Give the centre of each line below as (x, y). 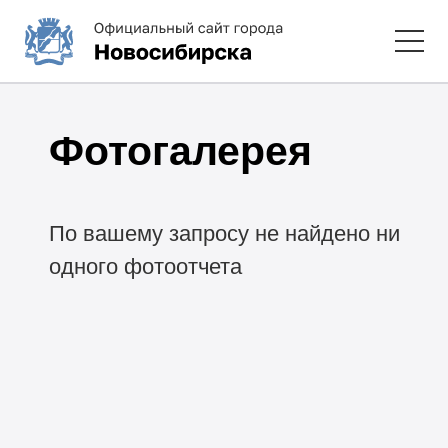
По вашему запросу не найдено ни (224, 234)
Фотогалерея (180, 150)
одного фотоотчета (145, 267)
